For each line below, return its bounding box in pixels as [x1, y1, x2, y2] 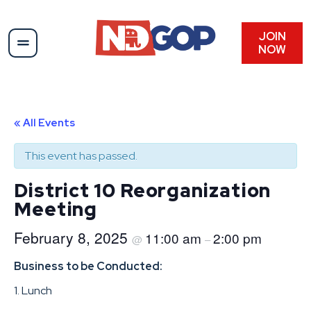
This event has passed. [24, 148, 137, 163]
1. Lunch [14, 283, 52, 298]
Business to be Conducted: [14, 258, 162, 274]
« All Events [14, 115, 75, 130]
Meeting [14, 196, 98, 221]
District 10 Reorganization [14, 177, 271, 203]
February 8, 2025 [14, 226, 132, 248]
